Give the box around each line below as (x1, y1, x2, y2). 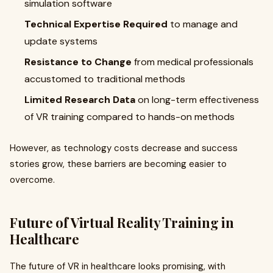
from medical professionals (132, 55, 253, 68)
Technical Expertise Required (24, 18, 168, 30)
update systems (24, 35, 97, 48)
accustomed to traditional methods (24, 73, 185, 85)
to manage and (168, 18, 238, 30)
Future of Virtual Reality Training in (10, 213, 234, 232)
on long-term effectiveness (135, 93, 259, 106)
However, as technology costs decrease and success (10, 142, 238, 154)
